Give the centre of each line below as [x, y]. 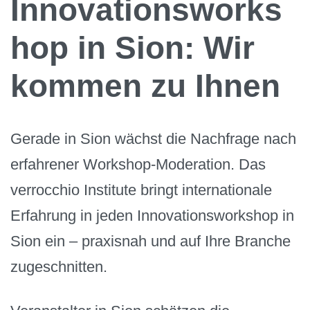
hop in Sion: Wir [133, 47]
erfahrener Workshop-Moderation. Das [138, 164]
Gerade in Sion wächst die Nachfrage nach [153, 138]
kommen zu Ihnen [145, 85]
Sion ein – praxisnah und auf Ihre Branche [151, 241]
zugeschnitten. [59, 266]
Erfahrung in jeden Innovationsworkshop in [152, 215]
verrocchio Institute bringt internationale [141, 190]
